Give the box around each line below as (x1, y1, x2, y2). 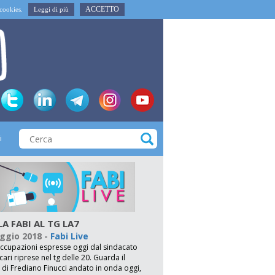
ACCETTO (85, 5, 119, 14)
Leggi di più (34, 6, 69, 13)
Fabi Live (50, 230, 88, 242)
